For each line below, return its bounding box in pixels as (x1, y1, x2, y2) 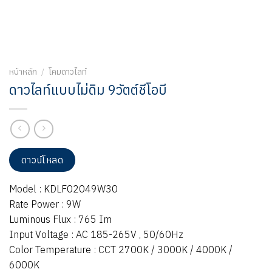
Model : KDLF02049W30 (9, 182, 118, 195)
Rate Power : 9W (9, 197, 81, 210)
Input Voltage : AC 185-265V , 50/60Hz (9, 228, 183, 240)
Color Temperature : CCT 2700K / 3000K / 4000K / (9, 243, 233, 256)
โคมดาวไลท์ (49, 66, 87, 77)
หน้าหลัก (9, 66, 37, 77)
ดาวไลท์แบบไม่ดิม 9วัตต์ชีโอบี (9, 80, 167, 98)
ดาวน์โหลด (21, 154, 64, 166)
